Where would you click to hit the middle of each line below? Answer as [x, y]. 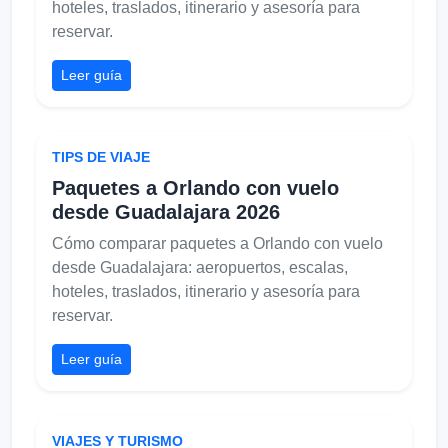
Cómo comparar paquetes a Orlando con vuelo [217, 243]
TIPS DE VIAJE [101, 156]
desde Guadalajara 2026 [166, 211]
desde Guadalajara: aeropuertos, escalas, [200, 267]
